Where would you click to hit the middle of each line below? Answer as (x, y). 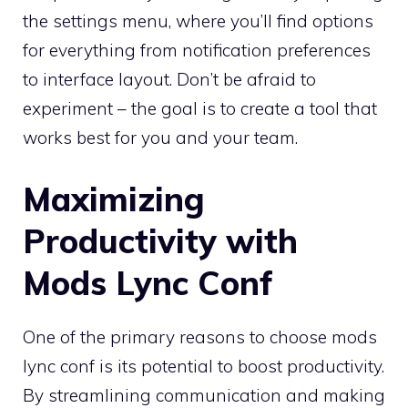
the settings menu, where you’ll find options (198, 21)
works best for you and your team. (160, 138)
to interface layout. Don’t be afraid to (169, 80)
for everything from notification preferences (197, 51)
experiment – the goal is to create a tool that (200, 109)
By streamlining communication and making (204, 395)
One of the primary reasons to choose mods (200, 337)
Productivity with (160, 240)
